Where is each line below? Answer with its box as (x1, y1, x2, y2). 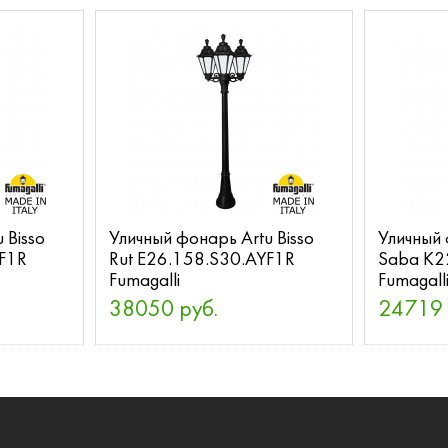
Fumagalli (108, 272, 180, 291)
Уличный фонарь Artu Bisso (108, 230, 314, 249)
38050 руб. (108, 299, 218, 322)
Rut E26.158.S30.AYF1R (108, 251, 295, 270)
